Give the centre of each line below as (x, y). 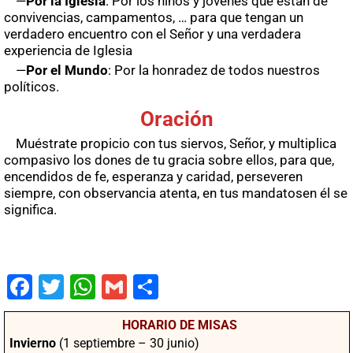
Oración (177, 119)
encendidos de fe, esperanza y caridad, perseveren (153, 176)
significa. (30, 209)
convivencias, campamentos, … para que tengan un (154, 17)
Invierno (33, 344)
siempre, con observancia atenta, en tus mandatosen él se (176, 193)
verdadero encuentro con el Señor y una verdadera (152, 33)
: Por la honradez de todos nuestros (214, 70)
